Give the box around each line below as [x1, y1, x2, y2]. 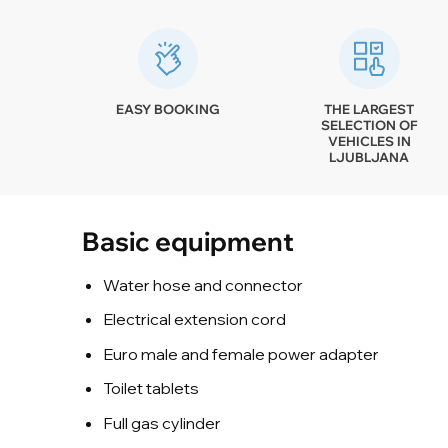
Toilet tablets [102, 378, 199, 399]
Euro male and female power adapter [102, 343, 379, 364]
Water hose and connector [102, 274, 303, 295]
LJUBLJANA [329, 148, 410, 165]
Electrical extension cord [102, 309, 286, 330]
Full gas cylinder [102, 413, 221, 433]
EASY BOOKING [115, 100, 220, 117]
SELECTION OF [320, 116, 418, 133]
